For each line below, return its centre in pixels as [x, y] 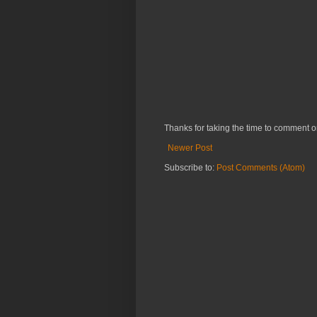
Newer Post [190, 148]
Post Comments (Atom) [261, 168]
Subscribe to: [190, 168]
